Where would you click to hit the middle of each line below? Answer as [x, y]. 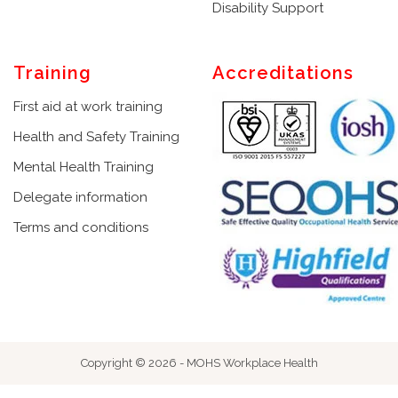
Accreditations [283, 72]
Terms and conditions [81, 227]
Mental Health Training [84, 167]
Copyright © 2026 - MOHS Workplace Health [199, 362]
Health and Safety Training [96, 136]
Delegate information [80, 197]
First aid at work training [88, 106]
